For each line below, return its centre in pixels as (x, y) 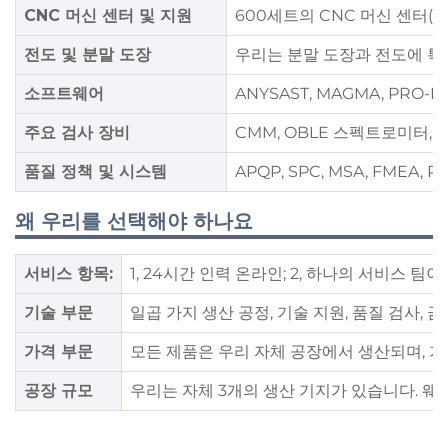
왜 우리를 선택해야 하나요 (134, 221)
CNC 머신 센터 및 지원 (108, 15)
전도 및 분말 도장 (87, 54)
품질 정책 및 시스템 (95, 171)
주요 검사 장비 (77, 132)
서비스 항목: (68, 273)
